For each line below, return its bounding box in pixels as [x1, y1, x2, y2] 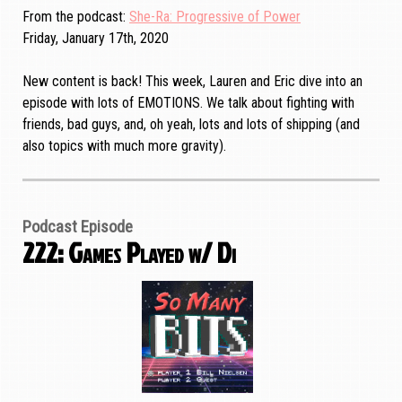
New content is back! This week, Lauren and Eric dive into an [22, 73, 363, 91]
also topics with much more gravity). [22, 137, 226, 155]
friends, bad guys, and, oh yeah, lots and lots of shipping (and [22, 116, 360, 134]
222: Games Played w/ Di [22, 232, 236, 273]
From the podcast [22, 8, 123, 26]
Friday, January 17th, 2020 [22, 30, 169, 48]
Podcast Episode [22, 217, 133, 238]
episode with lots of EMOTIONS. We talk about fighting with [22, 94, 354, 112]
